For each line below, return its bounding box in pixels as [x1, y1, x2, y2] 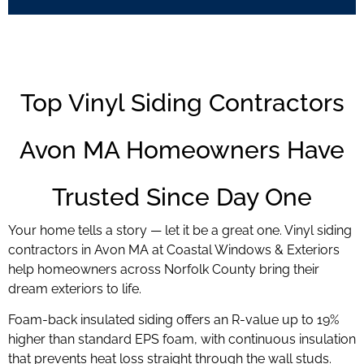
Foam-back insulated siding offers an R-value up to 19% [8, 312, 339, 328]
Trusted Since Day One [52, 182, 312, 211]
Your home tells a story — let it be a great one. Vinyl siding [8, 222, 352, 238]
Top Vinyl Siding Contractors [19, 88, 344, 117]
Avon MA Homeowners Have [19, 135, 344, 164]
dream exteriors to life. [8, 280, 141, 297]
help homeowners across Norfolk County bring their [8, 261, 319, 277]
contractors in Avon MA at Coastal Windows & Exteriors [8, 241, 340, 258]
